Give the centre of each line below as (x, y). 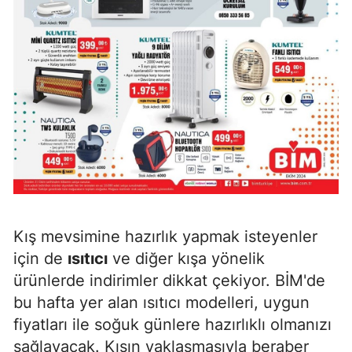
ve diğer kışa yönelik (186, 258)
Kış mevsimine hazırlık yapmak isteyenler (165, 236)
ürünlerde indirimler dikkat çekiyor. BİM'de (169, 280)
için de (40, 258)
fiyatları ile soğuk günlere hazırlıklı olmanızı (172, 324)
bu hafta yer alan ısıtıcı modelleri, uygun (161, 302)
